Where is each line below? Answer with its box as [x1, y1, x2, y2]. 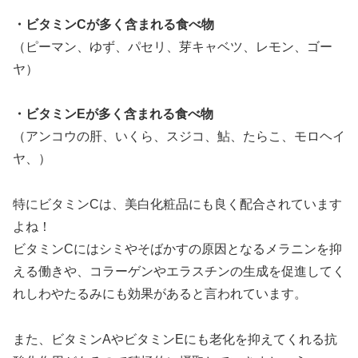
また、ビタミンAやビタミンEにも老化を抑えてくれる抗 [13, 332, 337, 346]
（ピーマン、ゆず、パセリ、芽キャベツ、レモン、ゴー [13, 39, 332, 54]
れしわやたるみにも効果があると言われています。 [13, 287, 307, 301]
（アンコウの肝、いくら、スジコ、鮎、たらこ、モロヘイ [13, 129, 345, 144]
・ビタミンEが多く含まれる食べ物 [13, 107, 213, 121]
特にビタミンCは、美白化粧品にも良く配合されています [13, 197, 342, 212]
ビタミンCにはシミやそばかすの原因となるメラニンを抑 [13, 242, 342, 257]
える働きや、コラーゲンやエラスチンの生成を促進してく [13, 265, 345, 279]
